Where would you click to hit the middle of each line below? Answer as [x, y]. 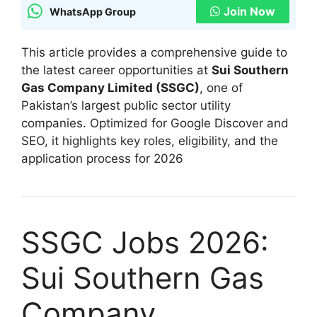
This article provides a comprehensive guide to [154, 52]
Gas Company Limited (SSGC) [110, 88]
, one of [221, 88]
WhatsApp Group [93, 11]
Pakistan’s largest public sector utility [126, 105]
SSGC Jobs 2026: [145, 242]
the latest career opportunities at [116, 70]
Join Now [249, 11]
